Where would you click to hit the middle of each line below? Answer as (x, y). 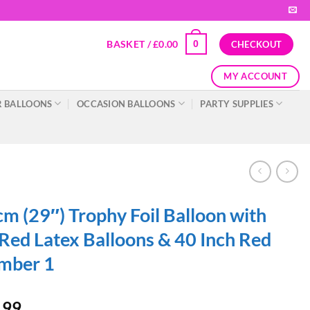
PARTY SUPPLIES (237, 103)
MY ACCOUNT (256, 76)
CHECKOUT (256, 44)
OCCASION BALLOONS (126, 103)
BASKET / (130, 44)
